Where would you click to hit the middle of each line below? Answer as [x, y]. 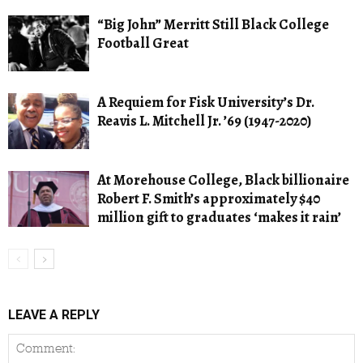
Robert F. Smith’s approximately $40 [209, 198]
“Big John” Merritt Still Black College [213, 24]
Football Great [143, 43]
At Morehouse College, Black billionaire [223, 179]
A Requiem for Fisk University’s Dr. [206, 102]
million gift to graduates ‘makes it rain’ [219, 217]
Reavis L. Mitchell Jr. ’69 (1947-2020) [204, 120]
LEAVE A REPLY [54, 314]
